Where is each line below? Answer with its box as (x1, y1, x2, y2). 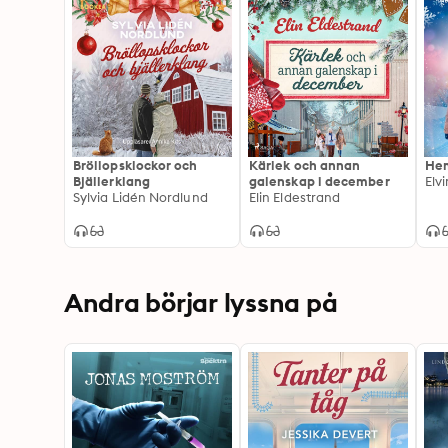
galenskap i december (249, 173, 390, 189)
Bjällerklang (73, 173, 150, 189)
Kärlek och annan (249, 157, 361, 173)
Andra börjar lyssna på (64, 286, 338, 319)
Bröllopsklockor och (73, 157, 198, 173)
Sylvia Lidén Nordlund (73, 189, 208, 205)
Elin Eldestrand (249, 189, 341, 205)
